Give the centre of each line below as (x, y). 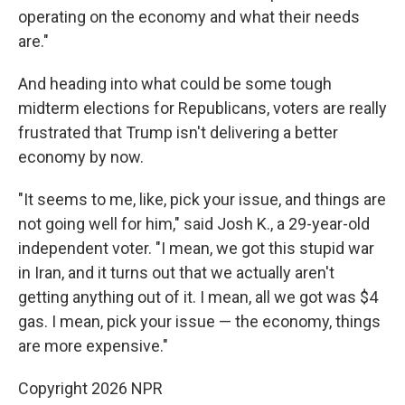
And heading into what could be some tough (175, 84)
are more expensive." (93, 346)
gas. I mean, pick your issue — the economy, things (199, 321)
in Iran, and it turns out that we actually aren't (176, 273)
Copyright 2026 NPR (90, 388)
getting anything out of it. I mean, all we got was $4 (198, 297)
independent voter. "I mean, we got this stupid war (196, 248)
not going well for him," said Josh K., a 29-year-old (194, 224)
